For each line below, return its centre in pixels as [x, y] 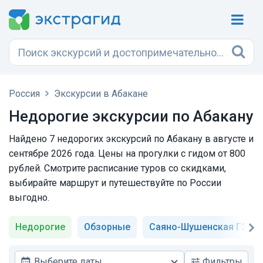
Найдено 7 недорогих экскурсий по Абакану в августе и [131, 139]
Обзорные [107, 227]
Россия [24, 94]
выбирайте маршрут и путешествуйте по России [115, 183]
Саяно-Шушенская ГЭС [202, 227]
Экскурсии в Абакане [101, 94]
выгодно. [29, 198]
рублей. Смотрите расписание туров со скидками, [117, 168]
